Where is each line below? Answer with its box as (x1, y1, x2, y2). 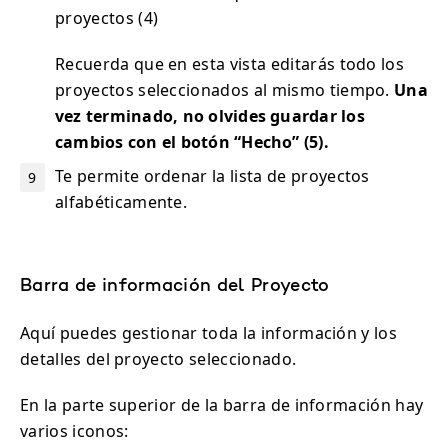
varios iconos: (20, 419, 129, 442)
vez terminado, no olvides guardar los (55, 104, 365, 127)
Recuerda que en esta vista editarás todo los (55, 52, 405, 75)
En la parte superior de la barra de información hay (20, 393, 424, 416)
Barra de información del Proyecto (20, 277, 330, 296)
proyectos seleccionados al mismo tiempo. (55, 78, 395, 101)
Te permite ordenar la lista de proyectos (55, 164, 370, 187)
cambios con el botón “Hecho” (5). (55, 130, 329, 153)
